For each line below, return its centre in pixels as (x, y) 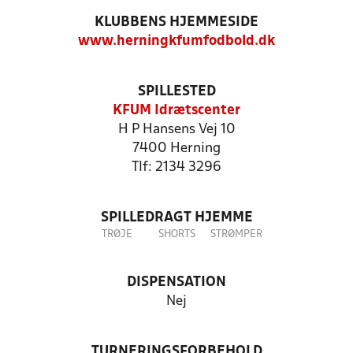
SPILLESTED (176, 92)
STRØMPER (236, 234)
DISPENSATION (176, 282)
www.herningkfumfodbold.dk (176, 41)
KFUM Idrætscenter (176, 111)
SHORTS (176, 234)
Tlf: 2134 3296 (176, 167)
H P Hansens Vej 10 (176, 130)
